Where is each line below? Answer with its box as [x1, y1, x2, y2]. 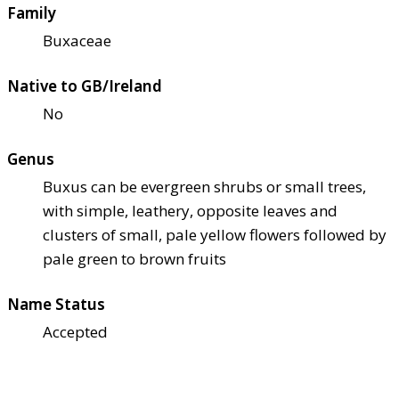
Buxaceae [43, 29, 111, 51]
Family [7, 2, 56, 23]
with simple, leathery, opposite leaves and [43, 199, 338, 221]
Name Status [7, 293, 105, 314]
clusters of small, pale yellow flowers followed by [43, 224, 387, 245]
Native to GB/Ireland [7, 75, 162, 96]
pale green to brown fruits [43, 248, 226, 269]
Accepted [43, 321, 108, 342]
